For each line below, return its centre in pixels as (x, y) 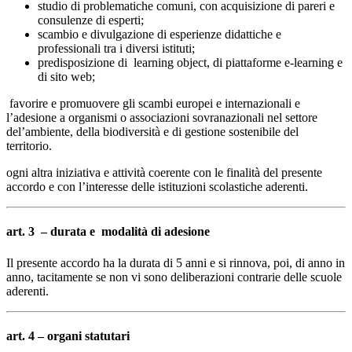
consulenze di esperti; (91, 20)
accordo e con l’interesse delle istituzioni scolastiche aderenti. (159, 187)
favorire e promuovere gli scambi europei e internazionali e (153, 104)
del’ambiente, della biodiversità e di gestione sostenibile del (152, 132)
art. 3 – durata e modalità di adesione (110, 232)
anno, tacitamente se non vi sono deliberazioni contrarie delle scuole (174, 277)
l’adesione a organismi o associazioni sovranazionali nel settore (162, 118)
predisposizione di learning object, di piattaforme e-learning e (190, 63)
